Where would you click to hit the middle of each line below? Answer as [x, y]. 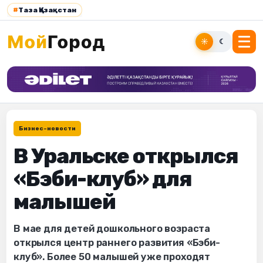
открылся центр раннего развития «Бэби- [117, 243]
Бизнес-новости [47, 129]
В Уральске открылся [126, 156]
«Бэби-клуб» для [103, 179]
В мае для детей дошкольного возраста [112, 229]
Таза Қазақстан [47, 10]
